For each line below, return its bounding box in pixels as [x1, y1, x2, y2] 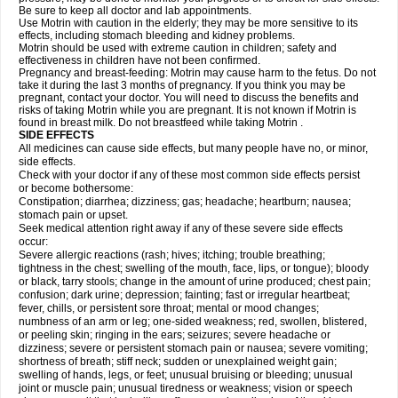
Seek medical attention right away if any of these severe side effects [19, 222, 343, 235]
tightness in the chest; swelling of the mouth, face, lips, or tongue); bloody [19, 262, 369, 275]
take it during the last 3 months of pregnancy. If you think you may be [19, 79, 346, 92]
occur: [19, 235, 48, 248]
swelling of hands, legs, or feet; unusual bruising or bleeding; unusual [19, 369, 353, 381]
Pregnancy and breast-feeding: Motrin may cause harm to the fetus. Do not [19, 67, 376, 79]
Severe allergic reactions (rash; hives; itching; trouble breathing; [19, 249, 325, 261]
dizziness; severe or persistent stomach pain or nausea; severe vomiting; [19, 342, 368, 354]
